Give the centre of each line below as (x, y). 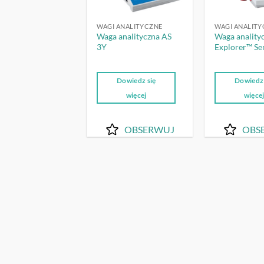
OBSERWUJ (149, 129)
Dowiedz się (136, 81)
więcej (136, 95)
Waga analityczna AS (134, 37)
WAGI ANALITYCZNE (130, 26)
